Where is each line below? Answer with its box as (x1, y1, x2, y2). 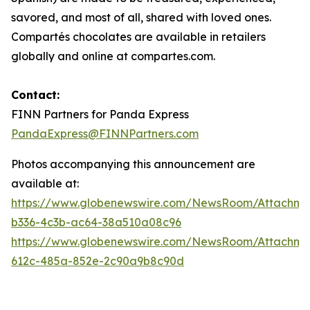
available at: (11, 176, 79, 190)
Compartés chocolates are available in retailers (11, 30, 266, 44)
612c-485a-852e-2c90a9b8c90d (11, 254, 184, 268)
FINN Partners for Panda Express (11, 107, 189, 121)
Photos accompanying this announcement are (11, 157, 255, 171)
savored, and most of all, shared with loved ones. (11, 10, 271, 24)
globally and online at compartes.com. (11, 49, 215, 63)
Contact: (11, 88, 60, 102)
